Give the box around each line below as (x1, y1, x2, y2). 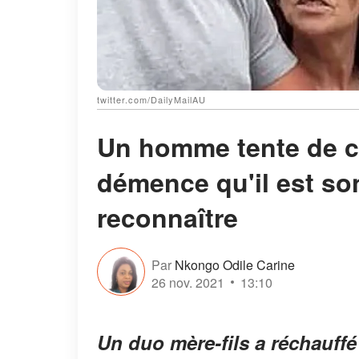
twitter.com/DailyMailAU (97, 93, 206, 107)
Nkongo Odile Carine (175, 255, 295, 274)
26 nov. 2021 (151, 272, 224, 292)
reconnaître (97, 199, 238, 236)
